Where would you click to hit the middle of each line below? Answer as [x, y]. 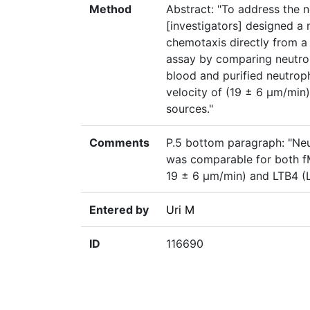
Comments [119, 143]
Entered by [119, 210]
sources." [190, 109]
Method [110, 9]
